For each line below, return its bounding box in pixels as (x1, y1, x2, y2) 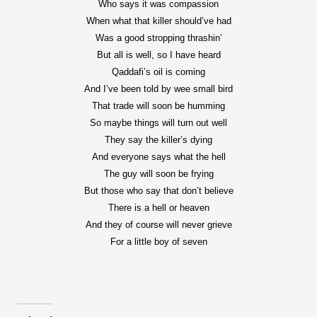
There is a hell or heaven (108, 202, 209, 213)
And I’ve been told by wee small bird (84, 83, 233, 94)
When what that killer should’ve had (86, 16, 231, 26)
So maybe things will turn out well (90, 117, 227, 128)
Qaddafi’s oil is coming (112, 67, 205, 77)
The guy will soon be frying (103, 168, 214, 179)
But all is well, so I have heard (96, 50, 221, 60)
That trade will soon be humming (92, 100, 225, 111)
